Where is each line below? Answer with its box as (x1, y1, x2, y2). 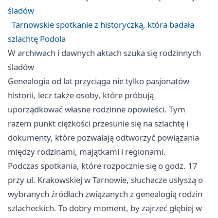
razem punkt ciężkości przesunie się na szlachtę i (8, 118, 188, 129)
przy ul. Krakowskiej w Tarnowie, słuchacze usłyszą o (8, 174, 203, 186)
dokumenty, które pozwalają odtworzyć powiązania (8, 132, 199, 144)
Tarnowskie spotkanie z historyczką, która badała (12, 19, 194, 31)
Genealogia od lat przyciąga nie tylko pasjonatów (8, 75, 189, 87)
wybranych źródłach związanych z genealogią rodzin (8, 188, 202, 200)
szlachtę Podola (8, 33, 66, 45)
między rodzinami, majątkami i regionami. (8, 146, 166, 158)
